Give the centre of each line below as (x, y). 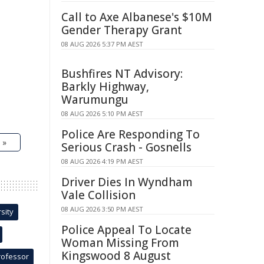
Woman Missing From (120, 243)
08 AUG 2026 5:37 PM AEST (102, 44)
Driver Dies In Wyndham (127, 182)
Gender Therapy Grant (122, 30)
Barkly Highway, (105, 87)
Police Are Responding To (131, 134)
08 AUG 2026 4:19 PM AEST (102, 161)
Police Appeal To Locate (126, 230)
